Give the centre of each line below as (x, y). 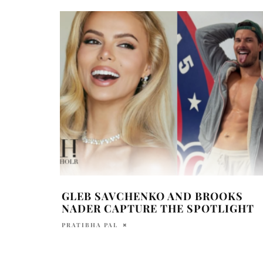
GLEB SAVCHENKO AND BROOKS (152, 196)
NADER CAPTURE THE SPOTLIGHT (158, 208)
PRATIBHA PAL (90, 225)
